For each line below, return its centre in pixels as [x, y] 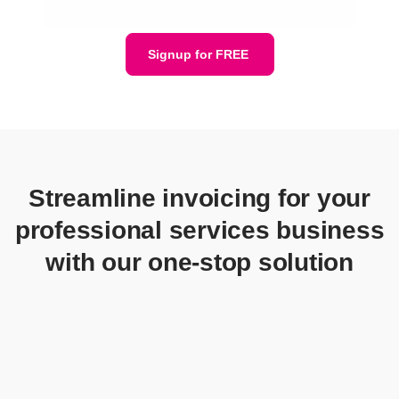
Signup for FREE [198, 54]
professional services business [199, 230]
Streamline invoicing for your [199, 198]
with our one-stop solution [199, 262]
